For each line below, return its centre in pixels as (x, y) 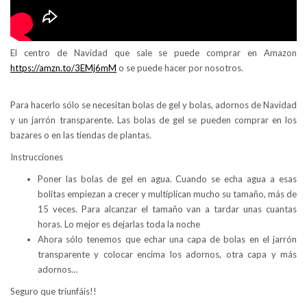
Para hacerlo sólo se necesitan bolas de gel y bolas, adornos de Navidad (153, 105)
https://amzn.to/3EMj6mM (63, 67)
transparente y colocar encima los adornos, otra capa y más (167, 254)
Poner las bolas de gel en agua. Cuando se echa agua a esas (167, 179)
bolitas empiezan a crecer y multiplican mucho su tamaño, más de (167, 194)
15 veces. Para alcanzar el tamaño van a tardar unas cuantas (167, 209)
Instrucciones (37, 157)
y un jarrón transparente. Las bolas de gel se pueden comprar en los (153, 120)
